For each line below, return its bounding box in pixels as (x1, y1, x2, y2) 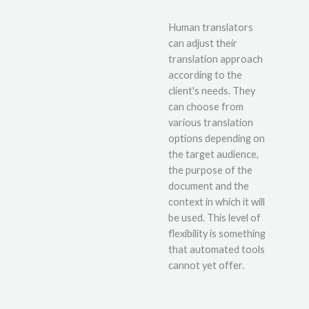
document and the (168, 179, 249, 192)
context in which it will (168, 195, 265, 208)
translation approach (168, 52, 263, 65)
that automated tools (168, 243, 265, 255)
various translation (168, 116, 253, 128)
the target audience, (168, 148, 259, 160)
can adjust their (168, 37, 237, 49)
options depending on (168, 132, 265, 144)
